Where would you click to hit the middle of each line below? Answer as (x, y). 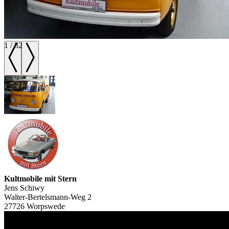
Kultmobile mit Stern (40, 179)
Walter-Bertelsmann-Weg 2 (48, 197)
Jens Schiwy (24, 188)
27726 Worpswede (35, 207)
